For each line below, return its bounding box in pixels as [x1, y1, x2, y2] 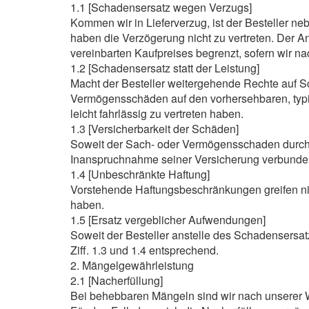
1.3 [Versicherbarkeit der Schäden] [70, 121, 239, 137]
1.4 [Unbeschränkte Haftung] [70, 166, 210, 182]
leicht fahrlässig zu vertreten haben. [70, 106, 243, 121]
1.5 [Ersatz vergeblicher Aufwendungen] [70, 212, 266, 228]
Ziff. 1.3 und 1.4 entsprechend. [70, 242, 219, 258]
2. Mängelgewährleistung [70, 257, 194, 273]
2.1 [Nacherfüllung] [70, 272, 163, 288]
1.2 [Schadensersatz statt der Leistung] [70, 60, 259, 76]
